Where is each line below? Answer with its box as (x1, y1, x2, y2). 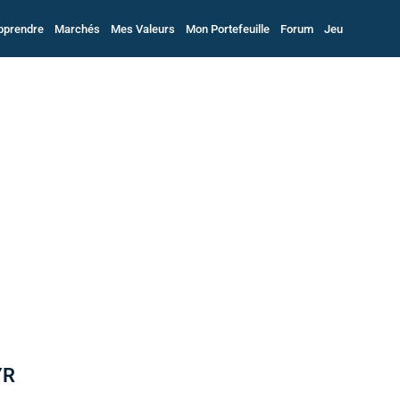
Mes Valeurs (110, 21, 175, 36)
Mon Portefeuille (185, 21, 270, 36)
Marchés (54, 21, 100, 36)
